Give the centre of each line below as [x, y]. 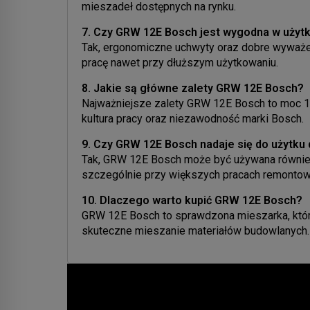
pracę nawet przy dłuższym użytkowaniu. [180, 62]
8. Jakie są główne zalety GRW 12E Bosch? [193, 88]
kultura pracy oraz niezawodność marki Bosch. [193, 118]
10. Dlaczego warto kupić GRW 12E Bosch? [192, 200]
